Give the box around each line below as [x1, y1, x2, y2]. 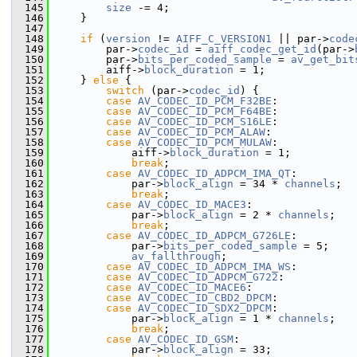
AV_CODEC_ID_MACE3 [138, 198, 246, 210]
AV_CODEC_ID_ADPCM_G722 [138, 271, 278, 283]
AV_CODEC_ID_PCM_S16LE [138, 116, 272, 127]
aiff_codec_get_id [208, 43, 316, 55]
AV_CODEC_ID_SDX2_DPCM [138, 302, 272, 314]
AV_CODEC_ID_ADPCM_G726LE [138, 229, 291, 241]
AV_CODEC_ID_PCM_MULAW [138, 136, 272, 148]
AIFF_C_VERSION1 [176, 33, 272, 45]
